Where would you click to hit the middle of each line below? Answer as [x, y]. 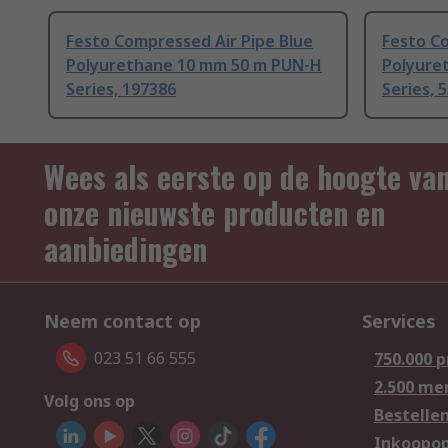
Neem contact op [122, 321]
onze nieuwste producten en [214, 213]
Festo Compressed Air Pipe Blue [189, 41]
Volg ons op [89, 401]
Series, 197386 [121, 89]
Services [399, 321]
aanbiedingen [125, 249]
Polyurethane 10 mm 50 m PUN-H [194, 65]
